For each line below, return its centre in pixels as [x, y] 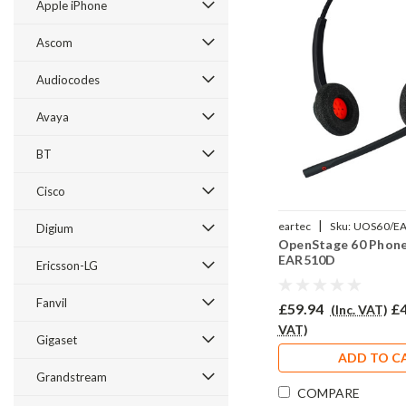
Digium [55, 228]
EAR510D [307, 260]
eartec [295, 227]
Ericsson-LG [67, 266]
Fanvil [52, 303]
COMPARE [328, 393]
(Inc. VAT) [359, 310]
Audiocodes [68, 80]
